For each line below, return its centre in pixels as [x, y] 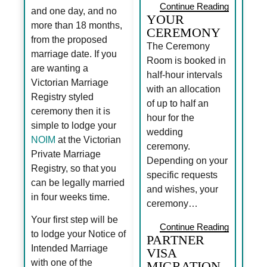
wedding [165, 132]
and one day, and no [74, 11]
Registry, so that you [74, 168]
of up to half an [178, 103]
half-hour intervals [184, 74]
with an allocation [184, 89]
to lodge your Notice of [79, 234]
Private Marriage [66, 154]
